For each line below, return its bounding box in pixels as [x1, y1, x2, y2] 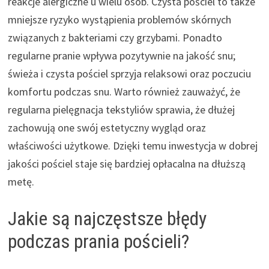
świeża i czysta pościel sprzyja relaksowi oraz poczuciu [7, 66, 251, 80]
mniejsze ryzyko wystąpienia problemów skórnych [7, 12, 231, 26]
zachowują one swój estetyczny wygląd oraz [7, 120, 206, 134]
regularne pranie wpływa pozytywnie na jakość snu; [7, 48, 235, 62]
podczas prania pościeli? [7, 229, 189, 253]
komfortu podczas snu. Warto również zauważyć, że [7, 84, 240, 98]
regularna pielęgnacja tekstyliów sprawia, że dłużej [7, 102, 235, 116]
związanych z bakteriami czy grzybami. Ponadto [7, 30, 222, 44]
